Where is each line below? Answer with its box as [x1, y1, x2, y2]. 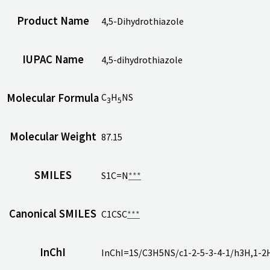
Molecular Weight [9, 130, 96, 144]
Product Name [16, 14, 89, 28]
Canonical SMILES [9, 207, 96, 221]
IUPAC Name [22, 52, 84, 67]
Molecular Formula [7, 91, 99, 105]
